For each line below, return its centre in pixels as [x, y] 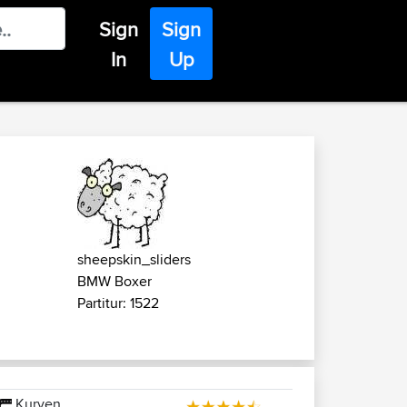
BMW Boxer [114, 281]
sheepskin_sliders [134, 259]
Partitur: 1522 [118, 303]
